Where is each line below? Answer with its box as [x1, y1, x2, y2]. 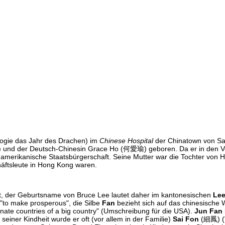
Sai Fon [173, 214, 199, 223]
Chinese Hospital [99, 136, 153, 145]
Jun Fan [194, 206, 222, 215]
